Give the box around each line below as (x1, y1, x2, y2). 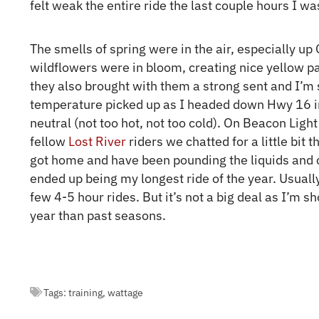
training (68, 285, 103, 299)
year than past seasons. (30, 207, 166, 224)
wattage (108, 285, 143, 299)
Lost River (68, 133, 126, 150)
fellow (30, 133, 68, 150)
